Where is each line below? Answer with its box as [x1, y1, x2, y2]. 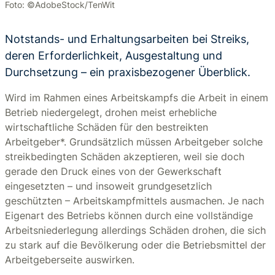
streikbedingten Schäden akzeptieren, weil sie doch [5, 150, 244, 163]
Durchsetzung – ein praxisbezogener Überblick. [5, 66, 250, 79]
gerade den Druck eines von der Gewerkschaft [5, 165, 222, 177]
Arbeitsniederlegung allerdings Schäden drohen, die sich [5, 224, 266, 236]
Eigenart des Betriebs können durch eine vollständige [5, 209, 253, 222]
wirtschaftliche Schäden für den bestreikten [5, 121, 208, 133]
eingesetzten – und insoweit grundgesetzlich [5, 180, 212, 192]
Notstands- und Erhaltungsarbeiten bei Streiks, [5, 33, 249, 45]
